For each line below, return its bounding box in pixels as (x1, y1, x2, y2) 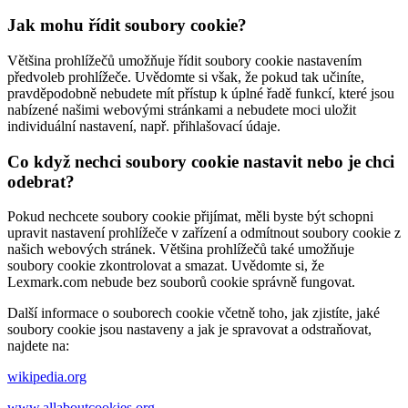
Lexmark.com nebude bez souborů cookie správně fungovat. (7, 274, 355, 291)
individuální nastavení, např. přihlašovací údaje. (7, 117, 280, 134)
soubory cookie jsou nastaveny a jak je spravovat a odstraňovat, (7, 321, 372, 338)
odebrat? (7, 171, 75, 191)
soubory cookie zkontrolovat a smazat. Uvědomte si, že (7, 258, 324, 274)
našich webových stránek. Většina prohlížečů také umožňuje (7, 241, 354, 258)
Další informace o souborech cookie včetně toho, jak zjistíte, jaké (7, 305, 380, 321)
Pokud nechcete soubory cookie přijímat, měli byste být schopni (7, 209, 373, 225)
